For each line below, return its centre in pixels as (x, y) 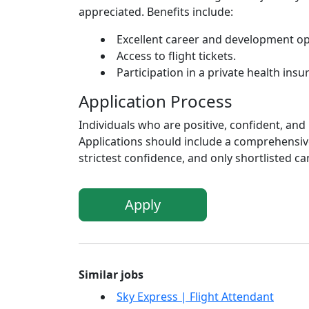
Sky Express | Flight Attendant (195, 297)
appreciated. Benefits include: (156, 12)
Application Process (156, 101)
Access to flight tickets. (176, 56)
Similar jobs (111, 275)
